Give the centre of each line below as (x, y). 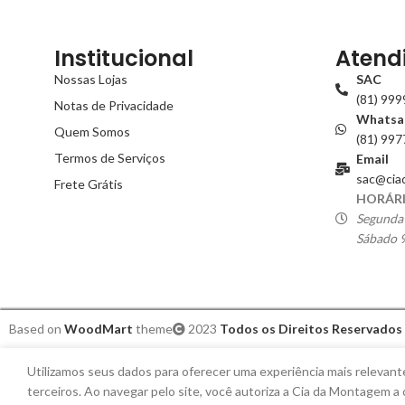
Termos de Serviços (110, 158)
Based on (37, 329)
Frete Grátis (89, 184)
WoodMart (99, 329)
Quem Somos (92, 132)
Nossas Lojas (91, 80)
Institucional (124, 59)
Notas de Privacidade (114, 106)
